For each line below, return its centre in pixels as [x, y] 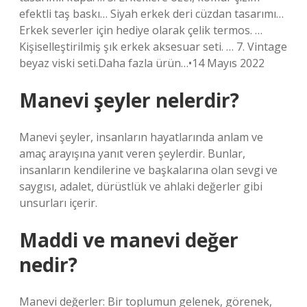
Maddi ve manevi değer [129, 240]
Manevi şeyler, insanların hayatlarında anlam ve [141, 137]
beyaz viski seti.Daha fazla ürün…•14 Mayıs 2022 [142, 63]
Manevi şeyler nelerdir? [129, 100]
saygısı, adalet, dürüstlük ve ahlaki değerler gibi [141, 186]
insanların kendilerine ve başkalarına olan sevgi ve [148, 170]
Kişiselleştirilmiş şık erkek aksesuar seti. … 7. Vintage [153, 47]
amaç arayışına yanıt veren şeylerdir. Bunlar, [132, 153]
